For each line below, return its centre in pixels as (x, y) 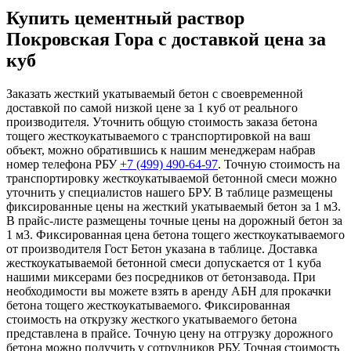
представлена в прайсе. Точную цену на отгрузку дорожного (170, 334)
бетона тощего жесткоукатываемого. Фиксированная (148, 306)
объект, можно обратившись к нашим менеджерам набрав (161, 150)
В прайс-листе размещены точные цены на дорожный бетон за (174, 221)
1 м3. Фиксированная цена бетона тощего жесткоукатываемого (175, 235)
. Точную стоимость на (279, 165)
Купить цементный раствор (125, 18)
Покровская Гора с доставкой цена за (166, 40)
